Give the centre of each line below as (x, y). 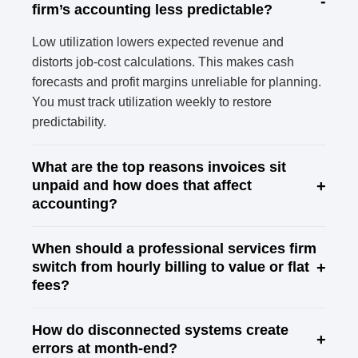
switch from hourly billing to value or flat (171, 267)
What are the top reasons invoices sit (159, 167)
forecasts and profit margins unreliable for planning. (177, 82)
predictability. (69, 122)
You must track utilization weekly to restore (152, 102)
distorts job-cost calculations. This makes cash (163, 62)
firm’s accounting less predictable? (152, 10)
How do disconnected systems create (160, 330)
